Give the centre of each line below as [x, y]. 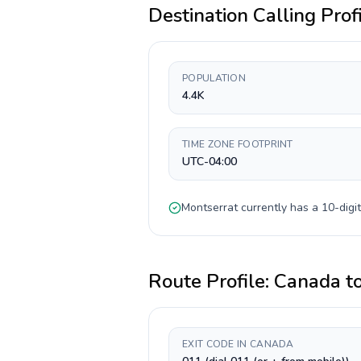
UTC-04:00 [210, 162]
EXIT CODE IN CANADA [238, 344]
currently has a [280, 207]
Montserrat [210, 207]
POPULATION [214, 78]
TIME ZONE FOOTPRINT [238, 144]
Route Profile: [211, 281]
